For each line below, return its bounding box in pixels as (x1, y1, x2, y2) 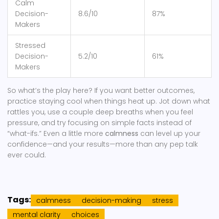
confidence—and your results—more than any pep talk (7, 139, 198, 150)
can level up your (138, 129, 200, 139)
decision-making (82, 196, 141, 206)
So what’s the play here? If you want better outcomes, (7, 86, 195, 96)
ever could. (7, 150, 46, 160)
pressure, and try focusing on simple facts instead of (7, 118, 192, 128)
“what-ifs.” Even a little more (7, 129, 105, 139)
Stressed (15, 41, 45, 51)
